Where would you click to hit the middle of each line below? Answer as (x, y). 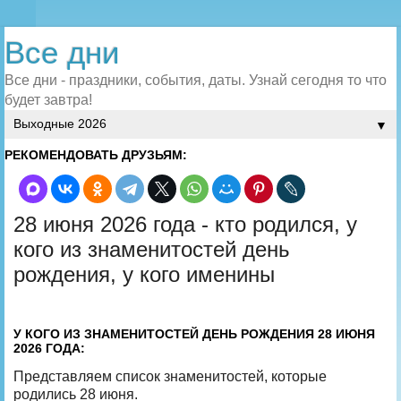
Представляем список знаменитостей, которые (170, 376)
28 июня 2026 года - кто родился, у (185, 224)
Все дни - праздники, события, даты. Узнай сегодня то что (196, 80)
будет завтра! (48, 100)
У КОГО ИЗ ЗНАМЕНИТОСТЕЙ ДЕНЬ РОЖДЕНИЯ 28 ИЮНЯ (194, 333)
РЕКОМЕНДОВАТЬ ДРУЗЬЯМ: (96, 155)
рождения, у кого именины (144, 274)
